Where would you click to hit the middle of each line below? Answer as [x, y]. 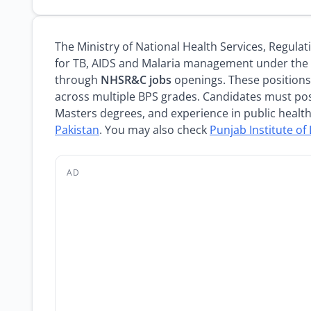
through [78, 80]
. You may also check [154, 130]
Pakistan [77, 130]
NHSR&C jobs [136, 80]
